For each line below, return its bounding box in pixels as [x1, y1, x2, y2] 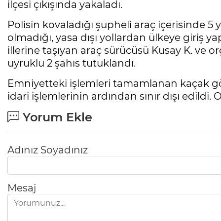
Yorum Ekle [19, 110, 92, 124]
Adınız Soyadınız [7, 144, 88, 156]
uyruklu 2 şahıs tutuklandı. [7, 57, 136, 69]
